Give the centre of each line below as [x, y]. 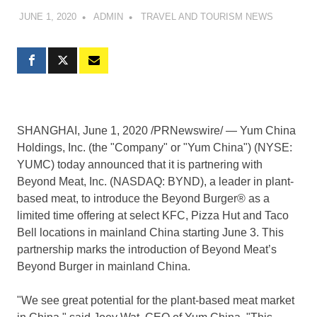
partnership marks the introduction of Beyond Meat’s [147, 250]
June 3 [239, 233]
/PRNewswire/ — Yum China [222, 131]
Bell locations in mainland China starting [120, 233]
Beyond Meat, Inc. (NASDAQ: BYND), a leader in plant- [155, 182]
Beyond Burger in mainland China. [104, 267]
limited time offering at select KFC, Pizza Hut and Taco [153, 216]
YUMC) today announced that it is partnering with [140, 165]
